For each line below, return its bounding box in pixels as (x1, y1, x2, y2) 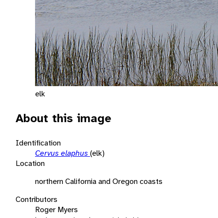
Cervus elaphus (35, 147, 90, 158)
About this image (16, 110, 111, 126)
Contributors (16, 194, 57, 204)
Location (16, 158, 45, 168)
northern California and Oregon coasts (35, 176, 163, 186)
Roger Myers (35, 204, 78, 215)
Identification (16, 137, 61, 148)
